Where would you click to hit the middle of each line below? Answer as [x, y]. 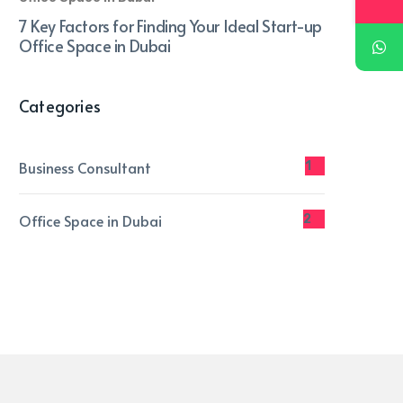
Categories [60, 106]
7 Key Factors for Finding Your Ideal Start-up [171, 26]
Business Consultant [85, 167]
